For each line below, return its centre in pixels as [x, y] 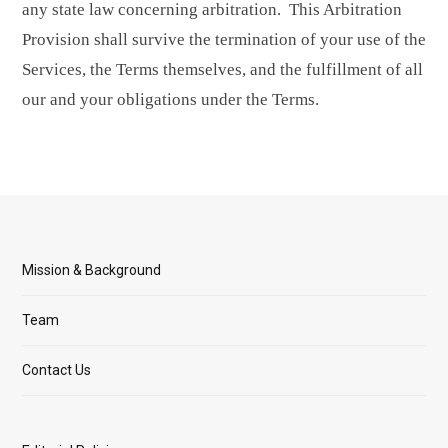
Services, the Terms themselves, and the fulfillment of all [222, 70]
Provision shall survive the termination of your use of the [224, 40]
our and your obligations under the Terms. [170, 100]
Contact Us [56, 370]
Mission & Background [91, 270]
